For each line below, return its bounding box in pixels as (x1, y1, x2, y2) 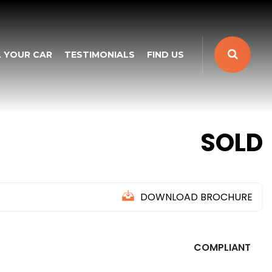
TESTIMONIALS (64, 49, 135, 60)
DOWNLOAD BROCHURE (140, 190, 253, 204)
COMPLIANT (194, 240, 251, 254)
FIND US (147, 49, 184, 60)
